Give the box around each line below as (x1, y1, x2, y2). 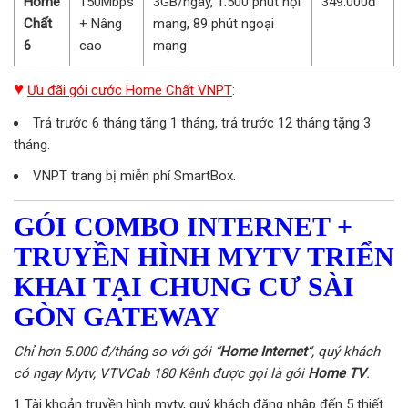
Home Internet (219, 343, 307, 361)
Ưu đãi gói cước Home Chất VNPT (27, 82, 232, 99)
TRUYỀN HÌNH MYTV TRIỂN (14, 241, 394, 272)
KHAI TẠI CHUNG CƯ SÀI (14, 271, 354, 302)
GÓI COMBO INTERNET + (14, 211, 352, 242)
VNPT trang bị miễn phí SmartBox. (33, 168, 236, 185)
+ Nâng (79, 15, 122, 33)
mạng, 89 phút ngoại (153, 15, 274, 33)
